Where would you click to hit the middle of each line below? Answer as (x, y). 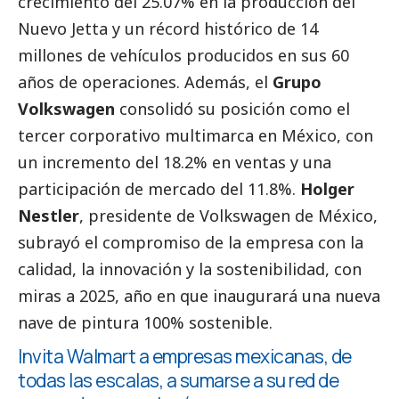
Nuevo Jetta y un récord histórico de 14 (168, 28)
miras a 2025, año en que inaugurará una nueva (199, 295)
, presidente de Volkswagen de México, (228, 215)
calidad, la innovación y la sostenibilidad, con (190, 269)
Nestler (49, 215)
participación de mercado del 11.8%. (159, 188)
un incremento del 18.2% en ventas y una (175, 162)
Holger (327, 188)
